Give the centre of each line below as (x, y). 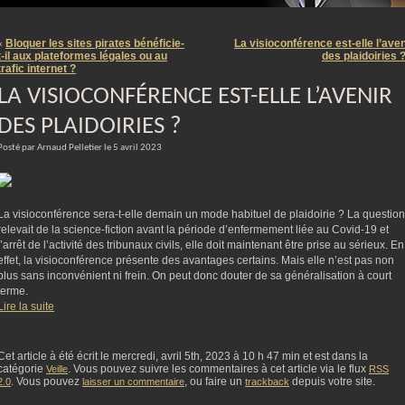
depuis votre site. (332, 381)
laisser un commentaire (133, 381)
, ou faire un (215, 381)
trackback (267, 381)
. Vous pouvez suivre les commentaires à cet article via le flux (218, 369)
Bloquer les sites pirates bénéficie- (95, 43)
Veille (57, 369)
